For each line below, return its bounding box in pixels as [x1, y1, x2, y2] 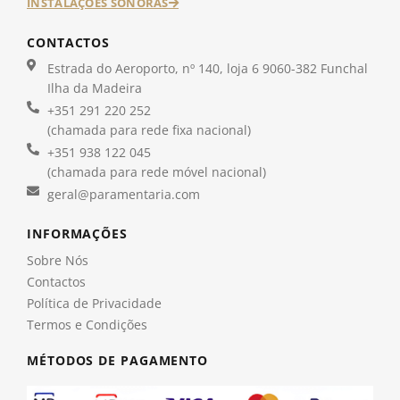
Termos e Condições [27, 315, 147, 333]
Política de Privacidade [27, 294, 162, 312]
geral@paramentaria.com [46, 185, 200, 203]
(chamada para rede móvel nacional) [46, 162, 266, 180]
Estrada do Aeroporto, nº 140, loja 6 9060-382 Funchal [46, 59, 368, 77]
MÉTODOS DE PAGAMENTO [27, 351, 208, 369]
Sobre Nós [27, 251, 88, 269]
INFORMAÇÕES [27, 224, 128, 242]
